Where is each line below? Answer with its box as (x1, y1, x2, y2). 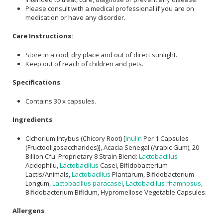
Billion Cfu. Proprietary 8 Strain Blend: (25, 151, 139, 161)
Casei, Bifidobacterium (99, 160, 168, 170)
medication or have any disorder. (25, 12, 125, 22)
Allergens (12, 206, 44, 216)
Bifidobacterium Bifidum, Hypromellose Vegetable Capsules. (25, 187, 207, 197)
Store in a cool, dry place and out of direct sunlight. (25, 50, 177, 59)
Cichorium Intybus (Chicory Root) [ (25, 133, 125, 143)
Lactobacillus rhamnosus (126, 178, 201, 188)
